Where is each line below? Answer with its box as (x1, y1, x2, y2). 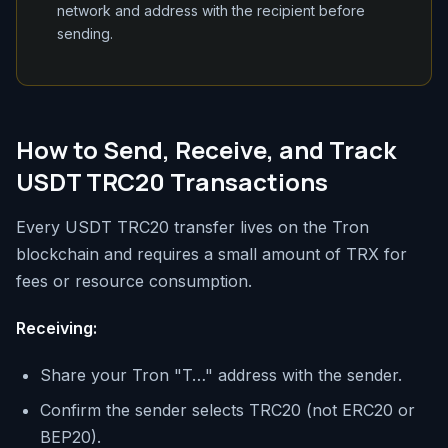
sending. (57, 24, 113, 42)
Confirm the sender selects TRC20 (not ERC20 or (40, 399, 415, 420)
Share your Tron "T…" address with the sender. (40, 364, 402, 385)
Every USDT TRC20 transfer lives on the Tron (16, 216, 369, 237)
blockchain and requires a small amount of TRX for (16, 243, 407, 264)
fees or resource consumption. (16, 270, 252, 291)
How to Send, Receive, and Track (16, 132, 396, 166)
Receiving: (16, 317, 97, 338)
